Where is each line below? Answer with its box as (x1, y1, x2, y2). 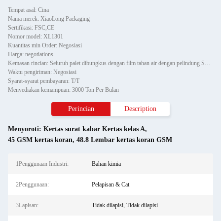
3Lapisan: (16, 202, 38, 209)
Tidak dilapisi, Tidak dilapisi (91, 202, 158, 209)
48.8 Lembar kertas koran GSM (76, 136, 172, 144)
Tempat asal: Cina (8, 6, 49, 13)
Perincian (68, 105, 94, 112)
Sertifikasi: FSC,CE (8, 24, 54, 31)
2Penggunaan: (16, 181, 49, 188)
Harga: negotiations (8, 51, 53, 58)
